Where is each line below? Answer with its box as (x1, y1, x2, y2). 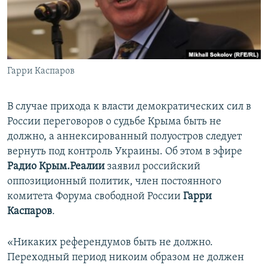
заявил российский (105, 161, 200, 173)
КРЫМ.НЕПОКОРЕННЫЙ (22, 28, 105, 37)
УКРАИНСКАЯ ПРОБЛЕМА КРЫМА (22, 71, 135, 80)
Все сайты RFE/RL (20, 86, 102, 98)
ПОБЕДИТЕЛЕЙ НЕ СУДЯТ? (22, 7, 112, 16)
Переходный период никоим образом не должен (7, 252, 244, 264)
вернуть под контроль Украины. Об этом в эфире (7, 146, 242, 158)
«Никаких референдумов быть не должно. (7, 237, 213, 249)
